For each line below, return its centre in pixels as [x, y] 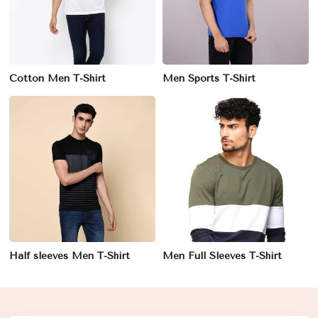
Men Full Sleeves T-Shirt [222, 256]
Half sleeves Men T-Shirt [70, 256]
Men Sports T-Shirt [209, 78]
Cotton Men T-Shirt [57, 78]
